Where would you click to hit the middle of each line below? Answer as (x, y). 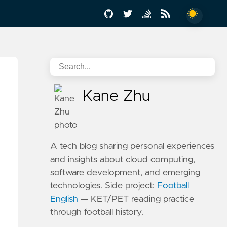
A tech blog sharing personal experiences (133, 146)
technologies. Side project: (104, 186)
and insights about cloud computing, (123, 160)
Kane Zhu (117, 96)
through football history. (97, 212)
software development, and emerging (125, 173)
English (64, 199)
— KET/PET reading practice (136, 199)
